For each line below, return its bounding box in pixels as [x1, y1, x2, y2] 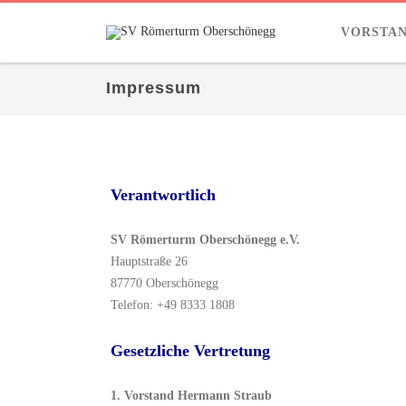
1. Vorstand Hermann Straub [111, 389, 272, 402]
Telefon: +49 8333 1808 [111, 298, 235, 312]
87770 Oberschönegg [111, 276, 218, 290]
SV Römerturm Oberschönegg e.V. [111, 233, 300, 246]
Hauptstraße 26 [111, 255, 188, 268]
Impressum [106, 79, 201, 97]
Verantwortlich [111, 186, 216, 204]
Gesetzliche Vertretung [111, 342, 270, 360]
